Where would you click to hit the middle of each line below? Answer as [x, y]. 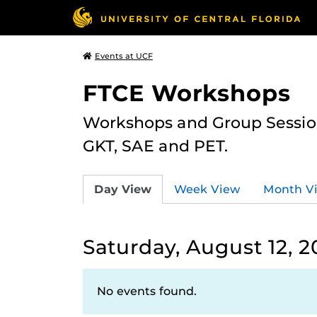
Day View [123, 189]
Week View [207, 189]
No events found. [147, 291]
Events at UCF [124, 56]
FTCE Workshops [187, 93]
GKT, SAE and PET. [155, 146]
